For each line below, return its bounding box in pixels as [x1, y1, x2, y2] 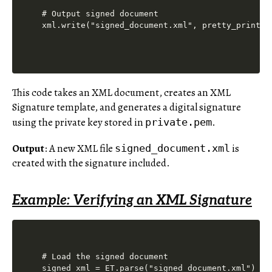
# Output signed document [42, 8, 159, 18]
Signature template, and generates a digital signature [12, 100, 241, 114]
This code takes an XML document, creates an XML [12, 85, 231, 100]
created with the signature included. [12, 156, 170, 171]
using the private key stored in [12, 115, 145, 129]
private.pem [145, 115, 212, 128]
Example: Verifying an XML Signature [12, 192, 252, 209]
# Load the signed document [42, 251, 169, 261]
